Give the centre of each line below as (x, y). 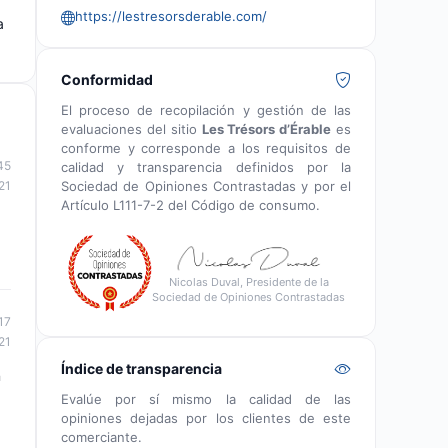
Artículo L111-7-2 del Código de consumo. (190, 204)
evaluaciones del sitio (131, 128)
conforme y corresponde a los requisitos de (206, 147)
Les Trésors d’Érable (266, 128)
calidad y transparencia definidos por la (206, 166)
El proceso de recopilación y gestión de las (206, 109)
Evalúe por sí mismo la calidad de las (206, 398)
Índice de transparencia (141, 368)
